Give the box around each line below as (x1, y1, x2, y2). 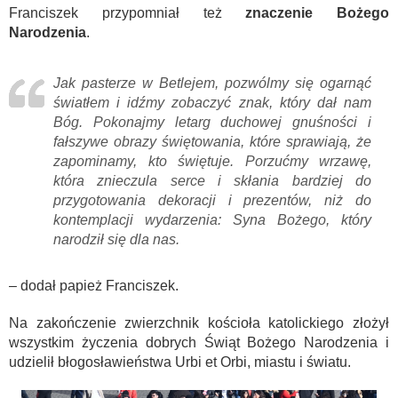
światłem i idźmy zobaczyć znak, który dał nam (53, 95, 371, 111)
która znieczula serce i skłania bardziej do (53, 173, 371, 189)
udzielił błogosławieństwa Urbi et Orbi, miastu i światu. (9, 354, 351, 370)
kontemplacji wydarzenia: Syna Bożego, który (53, 212, 371, 228)
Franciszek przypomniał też (9, 5, 246, 21)
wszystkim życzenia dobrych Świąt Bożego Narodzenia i (9, 335, 389, 351)
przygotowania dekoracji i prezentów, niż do (53, 193, 371, 209)
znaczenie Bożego (245, 5, 389, 21)
